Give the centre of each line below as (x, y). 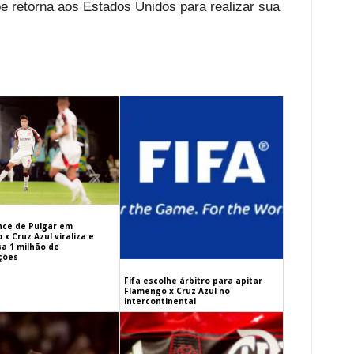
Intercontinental (160, 301)
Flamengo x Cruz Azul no (177, 291)
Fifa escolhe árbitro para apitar (194, 281)
